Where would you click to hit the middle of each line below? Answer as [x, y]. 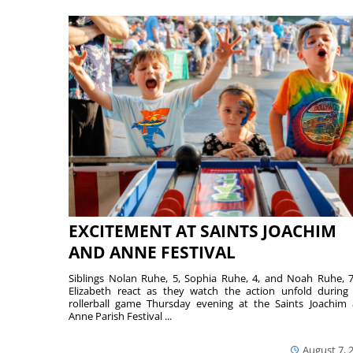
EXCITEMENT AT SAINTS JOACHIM [203, 231]
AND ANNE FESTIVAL [152, 253]
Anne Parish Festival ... [120, 316]
